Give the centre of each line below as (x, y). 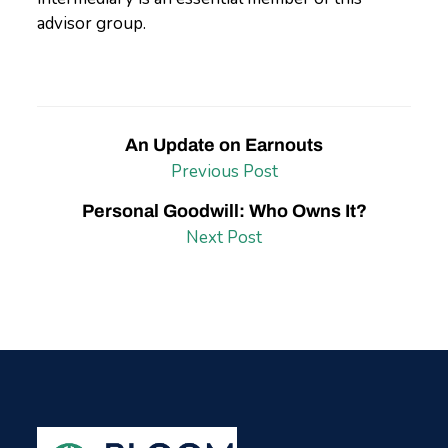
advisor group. (92, 23)
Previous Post (224, 171)
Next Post (224, 237)
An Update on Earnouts (224, 145)
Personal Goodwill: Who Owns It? (224, 211)
